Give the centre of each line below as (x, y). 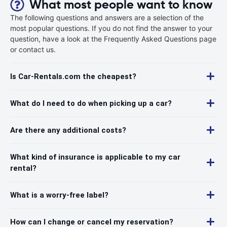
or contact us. (33, 49)
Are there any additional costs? (68, 130)
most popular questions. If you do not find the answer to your (111, 28)
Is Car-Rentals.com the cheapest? (73, 76)
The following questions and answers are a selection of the (107, 17)
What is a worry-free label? (59, 195)
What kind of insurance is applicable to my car (95, 157)
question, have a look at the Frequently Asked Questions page (113, 39)
